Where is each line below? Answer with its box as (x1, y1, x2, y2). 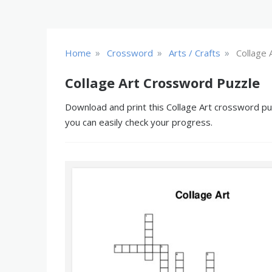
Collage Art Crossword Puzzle (65, 73, 260, 92)
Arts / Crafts (169, 47, 220, 59)
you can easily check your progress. (65, 116, 212, 128)
